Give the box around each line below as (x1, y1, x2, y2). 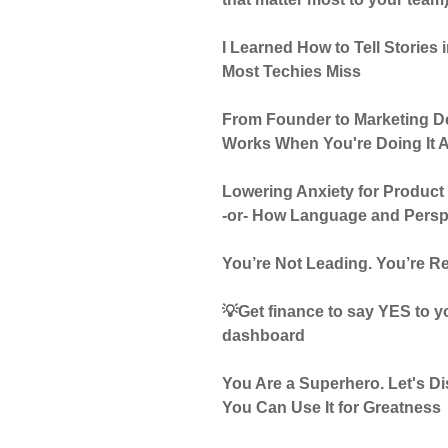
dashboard (222, 326, 306, 344)
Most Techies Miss (222, 62, 362, 80)
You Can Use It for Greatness (222, 398, 442, 416)
